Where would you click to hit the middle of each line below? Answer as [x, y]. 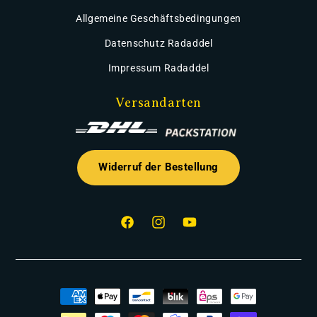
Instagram [175, 230]
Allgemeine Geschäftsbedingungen [158, 18]
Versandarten [158, 103]
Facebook [142, 230]
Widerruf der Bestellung [158, 167]
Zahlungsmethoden [86, 289]
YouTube [202, 230]
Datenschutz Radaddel [158, 43]
